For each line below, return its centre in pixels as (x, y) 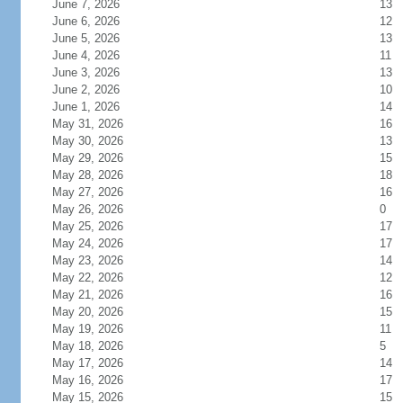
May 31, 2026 (98, 124)
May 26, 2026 (98, 209)
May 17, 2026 (98, 363)
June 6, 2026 (96, 21)
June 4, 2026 (96, 55)
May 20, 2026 (98, 312)
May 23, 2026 (98, 260)
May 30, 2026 (98, 141)
